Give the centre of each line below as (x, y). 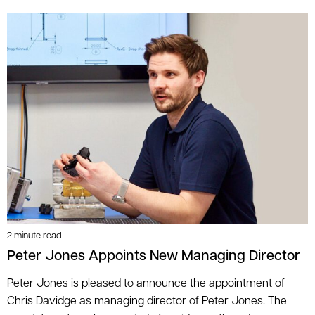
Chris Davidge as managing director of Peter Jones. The (147, 301)
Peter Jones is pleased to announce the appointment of (146, 284)
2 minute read (34, 236)
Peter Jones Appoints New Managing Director (154, 256)
